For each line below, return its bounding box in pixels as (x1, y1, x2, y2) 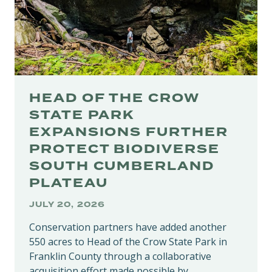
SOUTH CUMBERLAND (29, 158, 214, 173)
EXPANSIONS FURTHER (29, 124, 228, 139)
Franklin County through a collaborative (29, 249, 211, 263)
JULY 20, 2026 (29, 199, 106, 209)
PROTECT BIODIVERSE (29, 141, 220, 156)
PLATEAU (29, 175, 108, 190)
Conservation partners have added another (29, 220, 226, 234)
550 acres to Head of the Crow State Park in (29, 234, 227, 248)
